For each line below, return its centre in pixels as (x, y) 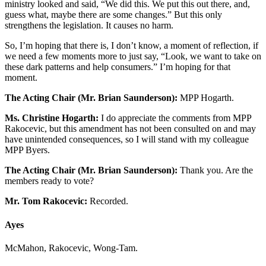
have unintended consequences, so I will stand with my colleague (127, 140)
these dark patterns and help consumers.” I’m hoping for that (118, 67)
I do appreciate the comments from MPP (175, 118)
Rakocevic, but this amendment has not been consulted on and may (130, 129)
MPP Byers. (27, 150)
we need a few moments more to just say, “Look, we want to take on (133, 56)
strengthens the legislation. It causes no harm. (89, 26)
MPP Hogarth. (206, 98)
